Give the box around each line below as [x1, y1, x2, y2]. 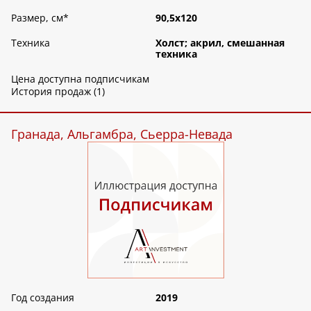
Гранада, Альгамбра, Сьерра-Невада [11, 126, 233, 143]
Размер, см [11, 11, 63, 25]
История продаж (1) [11, 85, 105, 99]
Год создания [11, 290, 74, 304]
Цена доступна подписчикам [11, 72, 149, 86]
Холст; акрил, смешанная [155, 36, 285, 50]
